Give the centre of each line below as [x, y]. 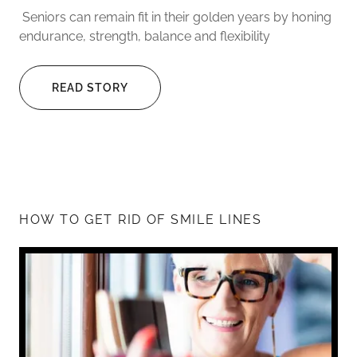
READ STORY [90, 88]
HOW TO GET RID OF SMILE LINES [141, 220]
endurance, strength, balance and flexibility [146, 37]
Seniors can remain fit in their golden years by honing [175, 18]
